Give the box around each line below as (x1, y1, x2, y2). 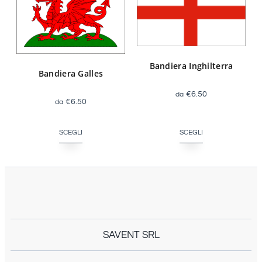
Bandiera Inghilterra (149, 60, 233, 72)
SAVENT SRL (102, 229, 160, 240)
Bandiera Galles (38, 67, 104, 79)
